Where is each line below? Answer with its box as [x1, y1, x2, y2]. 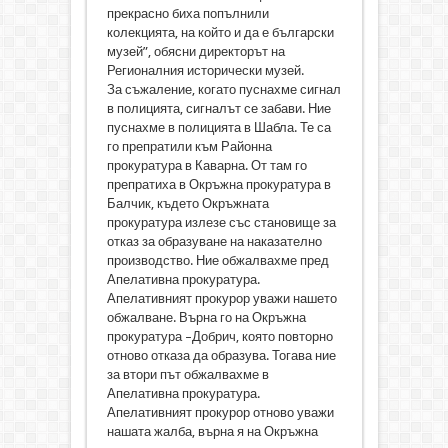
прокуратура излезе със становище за [106, 214, 336, 230]
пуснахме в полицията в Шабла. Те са [106, 119, 331, 135]
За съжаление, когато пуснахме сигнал [106, 81, 341, 97]
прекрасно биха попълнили [106, 5, 269, 21]
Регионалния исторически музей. [106, 62, 304, 78]
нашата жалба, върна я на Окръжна [106, 423, 318, 439]
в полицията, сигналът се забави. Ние [106, 100, 331, 116]
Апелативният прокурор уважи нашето [106, 290, 337, 306]
